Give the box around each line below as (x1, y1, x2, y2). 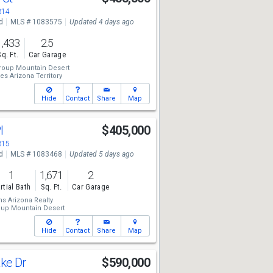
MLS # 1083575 (10, 18, 62, 26)
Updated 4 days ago (69, 18, 134, 26)
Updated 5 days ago (69, 150, 134, 158)
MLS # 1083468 (10, 150, 62, 158)
